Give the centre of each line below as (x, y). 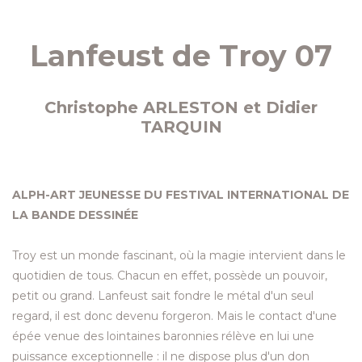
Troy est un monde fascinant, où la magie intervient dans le (179, 255)
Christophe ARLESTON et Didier (181, 107)
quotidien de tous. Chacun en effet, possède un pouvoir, (170, 275)
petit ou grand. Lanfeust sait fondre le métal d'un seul (163, 295)
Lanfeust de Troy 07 (181, 55)
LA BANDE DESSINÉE (75, 215)
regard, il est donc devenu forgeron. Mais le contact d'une (175, 316)
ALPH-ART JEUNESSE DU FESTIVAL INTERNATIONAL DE (181, 194)
